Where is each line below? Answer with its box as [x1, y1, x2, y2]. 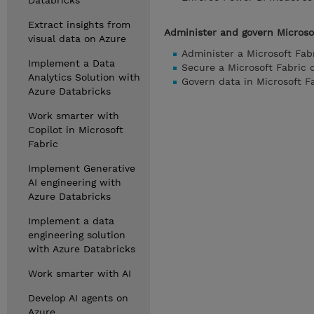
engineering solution [28, 229, 125, 240]
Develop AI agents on [28, 292, 128, 303]
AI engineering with [28, 177, 121, 188]
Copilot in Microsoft [28, 124, 123, 135]
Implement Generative [28, 163, 135, 174]
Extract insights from [28, 19, 130, 30]
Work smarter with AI [28, 268, 131, 279]
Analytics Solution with [28, 71, 140, 83]
